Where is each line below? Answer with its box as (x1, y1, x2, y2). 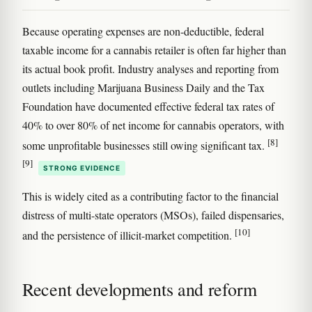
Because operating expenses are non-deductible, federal (22, 24, 264, 39)
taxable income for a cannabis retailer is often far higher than (22, 42, 286, 58)
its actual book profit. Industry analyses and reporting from (22, 61, 279, 77)
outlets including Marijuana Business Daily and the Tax (22, 80, 265, 95)
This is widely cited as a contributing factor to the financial (22, 188, 279, 203)
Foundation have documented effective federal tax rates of (22, 99, 274, 114)
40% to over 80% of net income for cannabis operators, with (22, 118, 284, 133)
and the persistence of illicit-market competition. (22, 228, 235, 243)
